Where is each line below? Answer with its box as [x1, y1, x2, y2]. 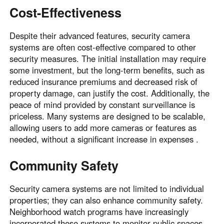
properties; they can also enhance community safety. [9, 193, 203, 206]
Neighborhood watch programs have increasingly [9, 205, 189, 217]
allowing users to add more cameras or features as [9, 121, 197, 133]
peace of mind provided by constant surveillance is [9, 98, 195, 110]
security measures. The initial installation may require [9, 52, 206, 64]
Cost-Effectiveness [9, 3, 122, 22]
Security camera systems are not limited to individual [9, 182, 204, 194]
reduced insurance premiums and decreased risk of [9, 75, 198, 87]
